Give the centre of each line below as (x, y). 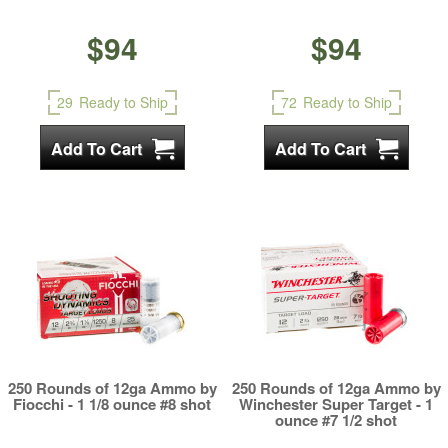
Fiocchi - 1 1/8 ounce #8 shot (112, 404)
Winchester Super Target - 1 (336, 404)
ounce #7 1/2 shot (336, 420)
